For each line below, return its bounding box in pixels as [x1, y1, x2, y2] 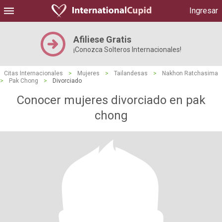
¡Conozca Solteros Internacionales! [73, 46, 181, 54]
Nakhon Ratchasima [162, 70, 218, 77]
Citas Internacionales [4, 70, 63, 77]
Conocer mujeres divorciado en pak [16, 93, 206, 107]
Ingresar [189, 6, 218, 15]
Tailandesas [114, 70, 148, 77]
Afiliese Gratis [73, 34, 131, 45]
